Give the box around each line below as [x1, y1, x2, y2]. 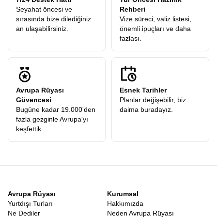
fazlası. [120, 34, 141, 42]
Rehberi [120, 5, 145, 13]
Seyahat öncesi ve [16, 5, 72, 13]
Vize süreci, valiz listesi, [120, 15, 191, 23]
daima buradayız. [120, 106, 173, 113]
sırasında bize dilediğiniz [16, 15, 91, 23]
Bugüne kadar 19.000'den [16, 106, 95, 113]
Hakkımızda [107, 200, 143, 207]
